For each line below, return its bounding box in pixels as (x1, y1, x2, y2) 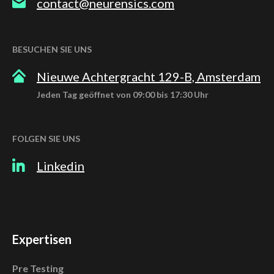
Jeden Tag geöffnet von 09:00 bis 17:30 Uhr (37, 89, 209, 100)
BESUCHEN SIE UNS (12, 44, 92, 55)
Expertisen (12, 232, 72, 247)
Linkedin (37, 158, 84, 174)
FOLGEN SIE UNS (12, 133, 80, 144)
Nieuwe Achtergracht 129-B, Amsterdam (37, 69, 261, 84)
